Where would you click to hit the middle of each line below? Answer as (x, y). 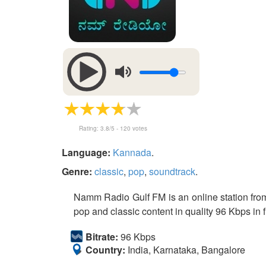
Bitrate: (102, 237)
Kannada (132, 152)
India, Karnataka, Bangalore (185, 250)
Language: (86, 152)
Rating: (90, 128)
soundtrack (172, 171)
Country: (105, 250)
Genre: (77, 171)
